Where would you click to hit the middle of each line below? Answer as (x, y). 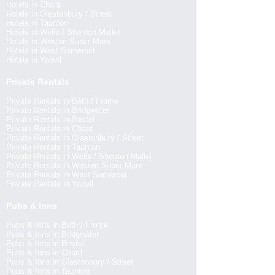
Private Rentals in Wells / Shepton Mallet (79, 156)
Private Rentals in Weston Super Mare (74, 165)
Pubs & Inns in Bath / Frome (57, 225)
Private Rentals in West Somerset (67, 175)
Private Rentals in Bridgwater (58, 110)
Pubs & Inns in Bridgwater (52, 234)
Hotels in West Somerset (51, 51)
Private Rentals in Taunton (53, 147)
